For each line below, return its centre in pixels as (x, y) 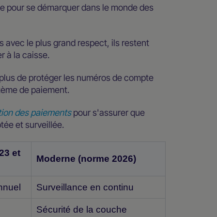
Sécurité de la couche (82, 210)
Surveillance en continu (85, 187)
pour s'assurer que (108, 113)
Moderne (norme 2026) (86, 159)
